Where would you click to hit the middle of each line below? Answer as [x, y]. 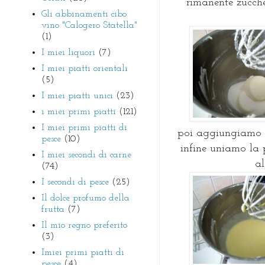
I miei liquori [68, 52]
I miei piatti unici [77, 96]
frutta [53, 209]
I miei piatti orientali [85, 68]
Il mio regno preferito [84, 225]
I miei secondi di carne [86, 155]
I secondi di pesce [75, 182]
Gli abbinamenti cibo [84, 14]
